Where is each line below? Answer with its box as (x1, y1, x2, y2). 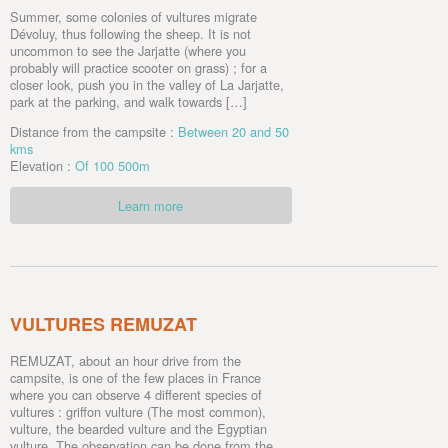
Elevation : (10, 155, 75, 175)
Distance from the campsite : (10, 121, 178, 141)
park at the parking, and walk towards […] (10, 92, 247, 112)
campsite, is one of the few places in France (10, 368, 261, 388)
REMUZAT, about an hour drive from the (10, 351, 241, 371)
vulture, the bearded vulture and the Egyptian (10, 419, 267, 439)
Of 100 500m (75, 155, 150, 175)
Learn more (118, 195, 184, 215)
